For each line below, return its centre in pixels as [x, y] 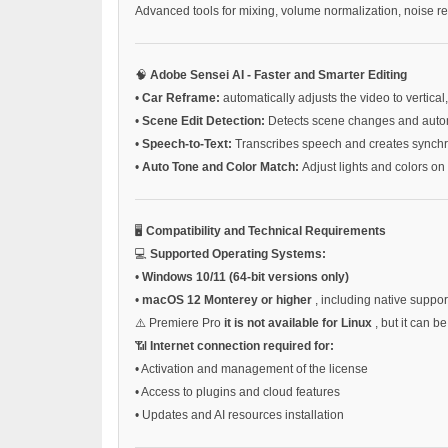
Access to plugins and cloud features [240, 391]
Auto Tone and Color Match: [222, 166]
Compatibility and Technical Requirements [266, 230]
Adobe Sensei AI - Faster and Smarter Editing [278, 74]
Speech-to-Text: [188, 143]
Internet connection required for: [242, 345]
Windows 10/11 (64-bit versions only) [245, 276]
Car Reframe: [182, 97]
